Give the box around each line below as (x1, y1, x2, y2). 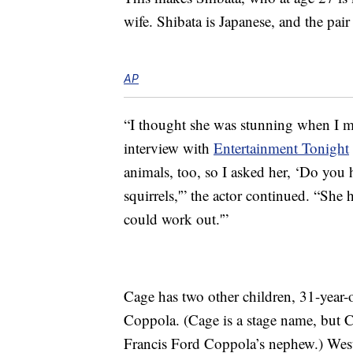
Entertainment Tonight (214, 138, 349, 158)
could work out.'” (124, 209, 229, 229)
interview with (124, 138, 214, 158)
